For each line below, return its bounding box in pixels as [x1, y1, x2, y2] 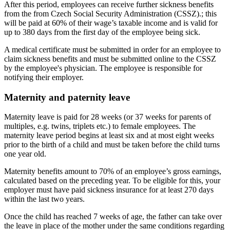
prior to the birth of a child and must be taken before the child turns [4, 140, 220, 149]
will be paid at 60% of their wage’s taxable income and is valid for [4, 18, 218, 27]
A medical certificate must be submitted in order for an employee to [4, 45, 221, 54]
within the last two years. [4, 195, 85, 204]
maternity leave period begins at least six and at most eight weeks [4, 131, 214, 140]
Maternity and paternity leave [4, 91, 130, 103]
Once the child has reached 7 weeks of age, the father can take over [4, 212, 222, 221]
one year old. [4, 149, 46, 159]
